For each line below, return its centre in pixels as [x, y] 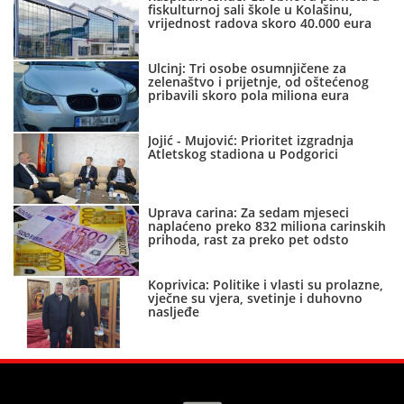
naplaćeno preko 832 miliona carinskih [267, 226]
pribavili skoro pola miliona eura [249, 96]
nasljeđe [174, 312]
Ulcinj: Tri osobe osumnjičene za [248, 69]
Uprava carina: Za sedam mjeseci [249, 213]
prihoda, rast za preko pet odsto [249, 240]
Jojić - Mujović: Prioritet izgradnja [251, 141]
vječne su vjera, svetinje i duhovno [256, 298]
